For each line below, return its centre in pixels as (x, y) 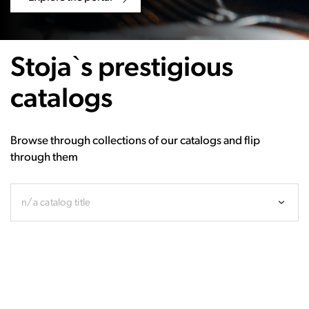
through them (44, 157)
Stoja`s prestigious (122, 69)
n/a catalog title (56, 203)
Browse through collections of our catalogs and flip (135, 141)
